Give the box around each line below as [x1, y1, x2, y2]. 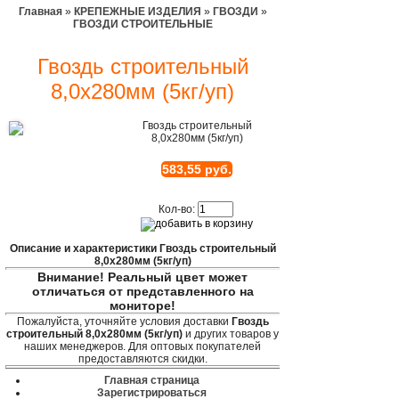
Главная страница [103, 374, 199, 387]
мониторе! [110, 298, 175, 313]
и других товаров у [183, 328, 279, 340]
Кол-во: [158, 203, 198, 216]
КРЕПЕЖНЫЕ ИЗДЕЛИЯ [73, 5, 201, 18]
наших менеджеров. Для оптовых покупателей [24, 340, 261, 353]
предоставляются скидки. [77, 353, 208, 365]
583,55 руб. [162, 162, 232, 176]
